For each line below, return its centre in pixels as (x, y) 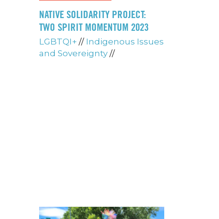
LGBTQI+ (58, 42)
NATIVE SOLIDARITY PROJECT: (92, 15)
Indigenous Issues (125, 42)
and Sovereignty (73, 54)
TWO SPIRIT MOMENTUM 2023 (94, 27)
